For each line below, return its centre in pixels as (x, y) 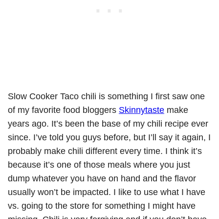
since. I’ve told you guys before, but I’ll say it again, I (109, 137)
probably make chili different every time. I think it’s (105, 151)
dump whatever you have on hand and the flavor (102, 178)
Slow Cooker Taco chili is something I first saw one (106, 96)
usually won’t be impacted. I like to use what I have (107, 192)
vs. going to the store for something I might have (102, 206)
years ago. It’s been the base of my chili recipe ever (108, 124)
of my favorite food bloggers (63, 110)
